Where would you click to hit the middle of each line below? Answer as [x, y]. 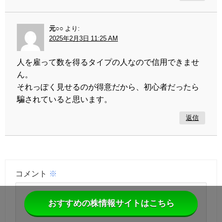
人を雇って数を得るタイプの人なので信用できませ [108, 62]
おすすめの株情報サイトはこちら [111, 203]
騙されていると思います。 [64, 99]
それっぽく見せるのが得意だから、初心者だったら [108, 86]
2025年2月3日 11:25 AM [83, 38]
